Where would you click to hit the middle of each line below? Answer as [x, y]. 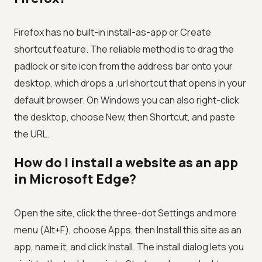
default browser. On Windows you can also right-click [127, 100]
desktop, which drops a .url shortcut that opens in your [130, 83]
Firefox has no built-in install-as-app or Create [113, 32]
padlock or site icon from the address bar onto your [123, 66]
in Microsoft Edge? [75, 179]
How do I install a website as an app [126, 163]
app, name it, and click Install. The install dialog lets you [129, 247]
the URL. [32, 134]
